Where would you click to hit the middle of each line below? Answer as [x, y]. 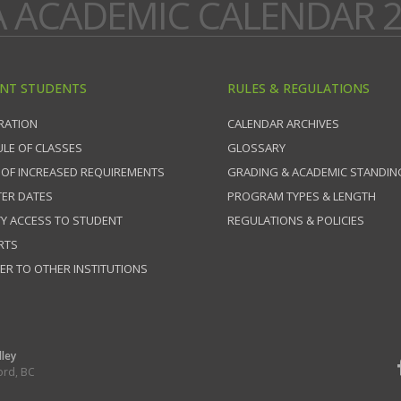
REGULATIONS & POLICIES [296, 220]
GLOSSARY [256, 148]
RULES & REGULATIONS [299, 88]
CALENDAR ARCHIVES [283, 124]
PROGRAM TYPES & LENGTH [302, 196]
